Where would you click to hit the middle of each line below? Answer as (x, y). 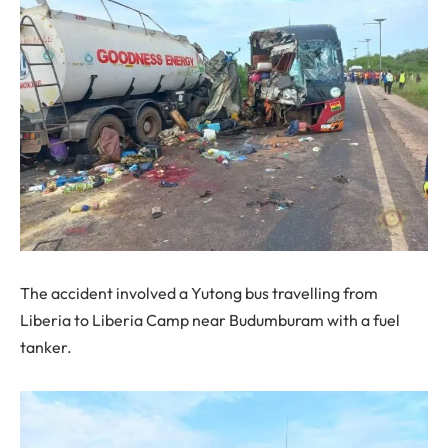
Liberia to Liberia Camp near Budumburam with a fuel (210, 320)
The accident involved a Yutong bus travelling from (199, 293)
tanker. (46, 347)
